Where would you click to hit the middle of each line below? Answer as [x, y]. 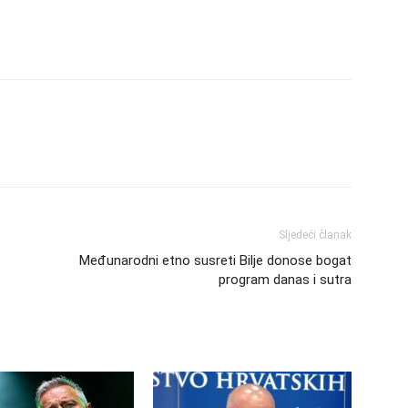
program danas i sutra [285, 279]
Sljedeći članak [315, 235]
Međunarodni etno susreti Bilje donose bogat [215, 260]
